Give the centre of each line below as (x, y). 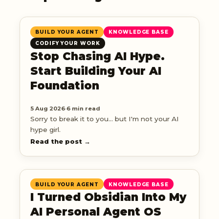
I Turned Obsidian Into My (108, 197)
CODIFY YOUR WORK (68, 43)
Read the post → (60, 142)
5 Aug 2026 (47, 108)
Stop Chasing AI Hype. (97, 56)
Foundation (65, 85)
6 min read (83, 108)
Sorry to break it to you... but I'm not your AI (104, 119)
